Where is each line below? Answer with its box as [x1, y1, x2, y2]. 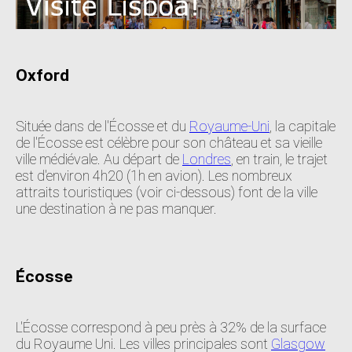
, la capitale [269, 117, 335, 134]
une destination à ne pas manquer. [16, 200, 217, 217]
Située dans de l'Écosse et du [16, 117, 189, 134]
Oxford [16, 64, 69, 85]
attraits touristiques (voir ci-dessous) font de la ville [16, 183, 317, 200]
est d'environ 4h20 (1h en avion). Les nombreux [16, 167, 292, 184]
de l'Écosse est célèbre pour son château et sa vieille [16, 134, 322, 151]
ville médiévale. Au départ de [16, 150, 182, 167]
